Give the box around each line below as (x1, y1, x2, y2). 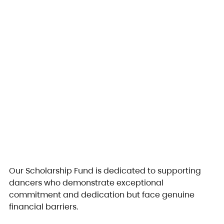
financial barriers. (9, 200, 78, 212)
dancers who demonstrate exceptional (9, 176, 165, 188)
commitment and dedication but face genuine (9, 188, 196, 200)
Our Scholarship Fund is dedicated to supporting (9, 164, 203, 176)
